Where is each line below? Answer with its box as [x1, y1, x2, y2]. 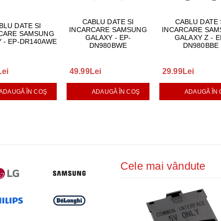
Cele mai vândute [120, 160, 206, 172]
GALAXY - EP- [85, 34, 131, 41]
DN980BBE [183, 41, 219, 49]
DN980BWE [89, 41, 127, 49]
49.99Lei [70, 67, 102, 75]
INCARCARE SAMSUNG [69, 26, 147, 34]
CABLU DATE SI [82, 18, 134, 26]
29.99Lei [162, 67, 194, 75]
